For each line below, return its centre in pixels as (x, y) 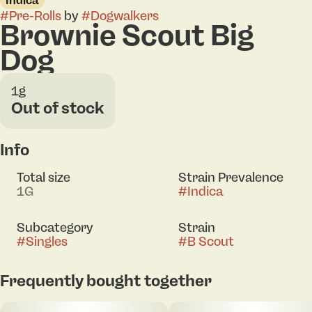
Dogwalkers (125, 16)
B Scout (211, 241)
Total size (44, 177)
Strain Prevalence (231, 177)
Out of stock (57, 108)
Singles (47, 241)
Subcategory (55, 227)
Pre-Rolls (35, 16)
